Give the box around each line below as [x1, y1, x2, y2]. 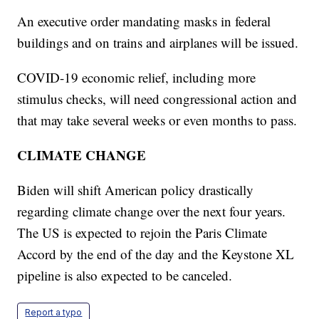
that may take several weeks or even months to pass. [17, 110, 298, 129]
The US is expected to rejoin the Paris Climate [17, 223, 268, 241]
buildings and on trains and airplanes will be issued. [17, 33, 299, 51]
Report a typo [25, 306, 83, 318]
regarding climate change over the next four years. [17, 202, 286, 220]
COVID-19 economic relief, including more [17, 68, 256, 86]
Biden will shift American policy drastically [17, 180, 254, 199]
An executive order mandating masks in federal [17, 11, 271, 30]
